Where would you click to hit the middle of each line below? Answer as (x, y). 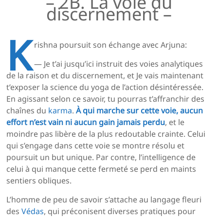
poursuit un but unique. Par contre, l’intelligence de (101, 157)
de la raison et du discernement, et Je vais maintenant (105, 76)
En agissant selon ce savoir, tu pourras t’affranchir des (106, 99)
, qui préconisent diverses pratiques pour (120, 211)
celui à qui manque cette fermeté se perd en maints (101, 169)
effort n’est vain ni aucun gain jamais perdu (86, 122)
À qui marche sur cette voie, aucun (140, 111)
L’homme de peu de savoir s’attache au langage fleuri (104, 200)
